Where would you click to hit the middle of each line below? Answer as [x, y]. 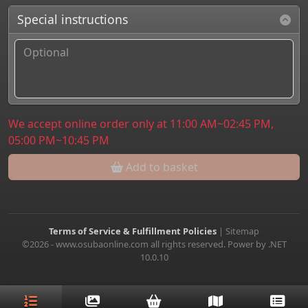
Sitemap [242, 231]
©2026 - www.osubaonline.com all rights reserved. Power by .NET [154, 244]
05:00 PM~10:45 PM [59, 140]
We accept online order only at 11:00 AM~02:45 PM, [141, 123]
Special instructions [73, 19]
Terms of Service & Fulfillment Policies [134, 231]
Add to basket [160, 167]
